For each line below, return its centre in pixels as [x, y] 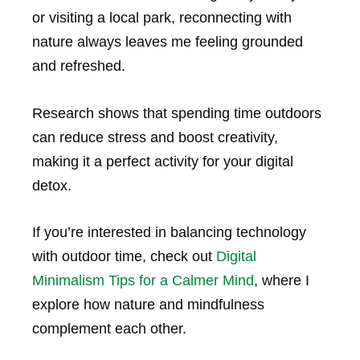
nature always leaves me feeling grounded [168, 41]
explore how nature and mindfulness [148, 305]
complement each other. [109, 329]
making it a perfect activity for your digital [163, 161]
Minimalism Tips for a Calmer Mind [143, 281]
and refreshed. [79, 65]
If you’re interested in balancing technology [169, 233]
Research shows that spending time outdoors [177, 113]
